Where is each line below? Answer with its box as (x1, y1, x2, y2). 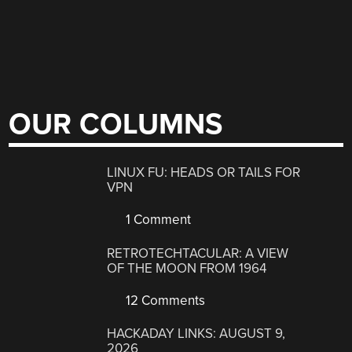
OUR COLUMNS (9, 106, 223, 142)
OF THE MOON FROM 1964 (107, 259, 267, 277)
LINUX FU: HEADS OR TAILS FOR (107, 164, 301, 181)
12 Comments (123, 291, 206, 309)
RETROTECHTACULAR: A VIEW (107, 244, 289, 262)
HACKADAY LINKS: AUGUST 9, (107, 325, 286, 343)
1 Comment (123, 211, 192, 229)
